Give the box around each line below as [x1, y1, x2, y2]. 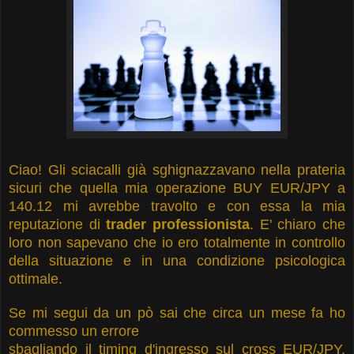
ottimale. [9, 270, 62, 287]
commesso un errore [9, 322, 139, 339]
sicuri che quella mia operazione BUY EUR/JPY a [9, 179, 345, 196]
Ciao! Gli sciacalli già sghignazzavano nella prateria [9, 161, 345, 178]
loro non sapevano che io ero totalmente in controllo [9, 234, 345, 250]
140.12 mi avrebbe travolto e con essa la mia [9, 198, 345, 214]
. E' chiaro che [250, 216, 346, 232]
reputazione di [9, 216, 107, 232]
